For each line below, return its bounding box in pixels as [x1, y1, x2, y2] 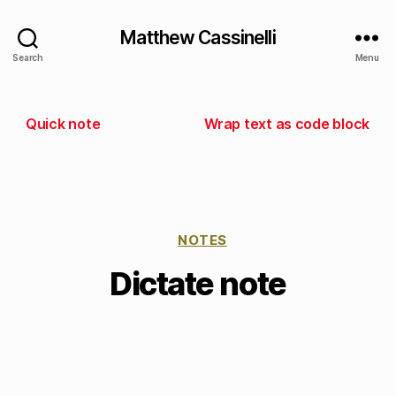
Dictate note [110, 264, 286, 303]
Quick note [26, 115, 101, 133]
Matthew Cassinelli [120, 26, 276, 49]
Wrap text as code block [204, 115, 369, 133]
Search [12, 51, 43, 63]
